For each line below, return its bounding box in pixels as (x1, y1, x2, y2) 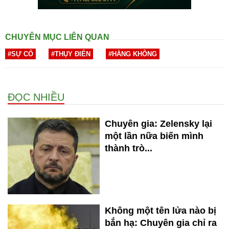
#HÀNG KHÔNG (108, 50, 157, 58)
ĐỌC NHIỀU (8, 91, 64, 103)
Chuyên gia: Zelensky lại (105, 119, 212, 129)
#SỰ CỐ (8, 50, 33, 58)
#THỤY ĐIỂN (51, 50, 90, 58)
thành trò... (105, 143, 152, 154)
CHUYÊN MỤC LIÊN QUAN (5, 33, 109, 42)
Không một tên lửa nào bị (105, 205, 216, 216)
